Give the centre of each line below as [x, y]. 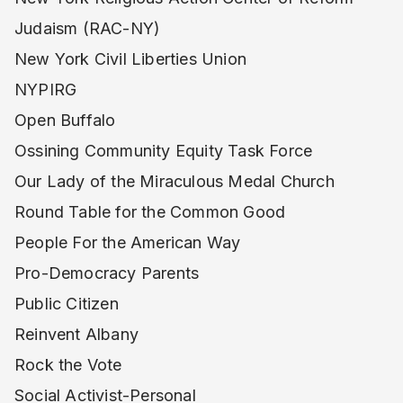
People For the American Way [128, 242]
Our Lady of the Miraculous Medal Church [175, 181]
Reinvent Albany [76, 334]
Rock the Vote [68, 365]
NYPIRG [46, 90]
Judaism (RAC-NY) [88, 28]
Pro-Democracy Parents [107, 273]
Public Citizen [67, 304]
